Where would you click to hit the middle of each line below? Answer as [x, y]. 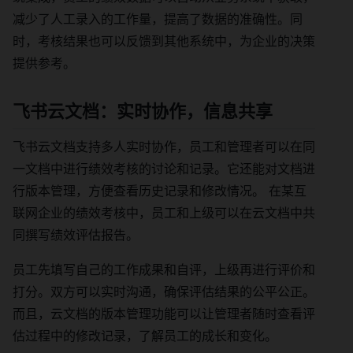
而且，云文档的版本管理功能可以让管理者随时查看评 [164, 313]
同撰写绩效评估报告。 [76, 234]
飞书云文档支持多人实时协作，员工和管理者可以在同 [164, 146]
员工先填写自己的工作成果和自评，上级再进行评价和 [164, 269]
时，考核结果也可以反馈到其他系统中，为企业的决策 [164, 41]
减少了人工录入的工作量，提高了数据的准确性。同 [158, 19]
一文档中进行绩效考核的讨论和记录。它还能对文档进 [164, 168]
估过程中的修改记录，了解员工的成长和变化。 [145, 335]
